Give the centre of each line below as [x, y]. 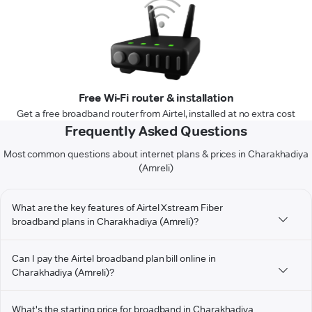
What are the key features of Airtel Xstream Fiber [117, 208]
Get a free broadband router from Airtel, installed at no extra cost [156, 114]
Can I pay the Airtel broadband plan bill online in [114, 259]
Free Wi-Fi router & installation [156, 98]
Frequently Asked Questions [156, 131]
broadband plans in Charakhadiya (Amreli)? [106, 222]
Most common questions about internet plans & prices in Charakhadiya [156, 154]
